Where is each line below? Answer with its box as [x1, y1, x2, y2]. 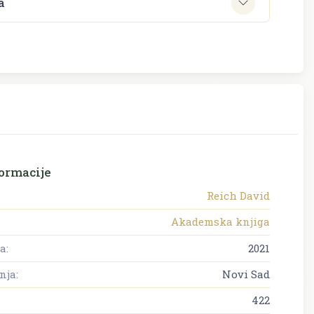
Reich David [207, 188, 270, 203]
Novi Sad [222, 266, 270, 281]
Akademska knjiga [171, 214, 270, 229]
